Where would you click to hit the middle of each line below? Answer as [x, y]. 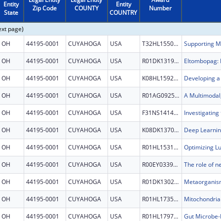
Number [161, 8]
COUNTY [86, 8]
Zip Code [44, 8]
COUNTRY [124, 12]
